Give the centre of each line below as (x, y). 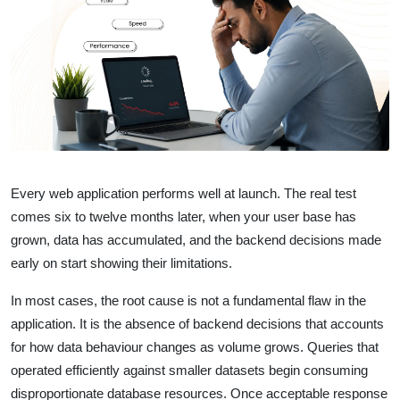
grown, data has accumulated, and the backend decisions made (196, 239)
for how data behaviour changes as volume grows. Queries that (195, 346)
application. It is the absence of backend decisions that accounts (197, 323)
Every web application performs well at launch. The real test (183, 193)
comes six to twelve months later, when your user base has (183, 216)
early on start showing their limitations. (121, 262)
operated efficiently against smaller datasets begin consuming (189, 370)
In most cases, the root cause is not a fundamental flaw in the (188, 300)
